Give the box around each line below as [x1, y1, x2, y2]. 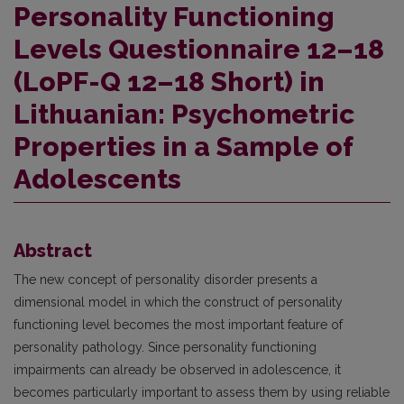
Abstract [14, 239, 92, 262]
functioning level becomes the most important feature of [14, 317, 343, 332]
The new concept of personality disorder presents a [14, 271, 317, 287]
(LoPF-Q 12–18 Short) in [14, 65, 325, 97]
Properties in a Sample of [14, 130, 353, 162]
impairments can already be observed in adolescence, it [14, 362, 341, 377]
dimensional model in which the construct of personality [14, 294, 343, 309]
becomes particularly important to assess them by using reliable [14, 384, 390, 399]
